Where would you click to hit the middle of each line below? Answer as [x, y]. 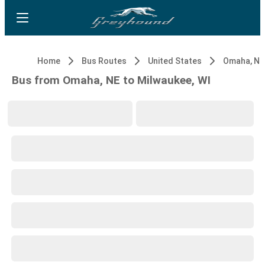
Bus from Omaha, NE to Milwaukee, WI [111, 80]
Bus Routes [104, 61]
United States [175, 61]
